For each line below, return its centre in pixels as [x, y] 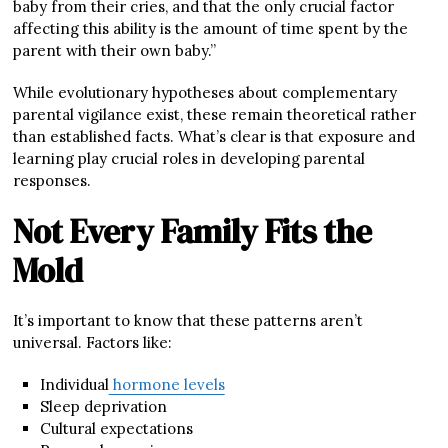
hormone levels [166, 384]
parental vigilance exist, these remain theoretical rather [215, 114]
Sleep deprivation [103, 406]
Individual [74, 384]
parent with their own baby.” [115, 50]
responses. [52, 180]
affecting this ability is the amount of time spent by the [211, 28]
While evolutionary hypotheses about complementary [205, 92]
